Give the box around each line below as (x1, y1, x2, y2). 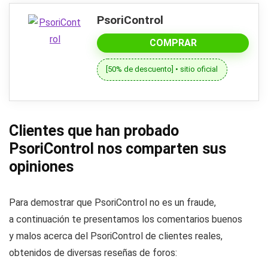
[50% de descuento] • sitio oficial (106, 65, 218, 74)
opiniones (9, 157, 74, 175)
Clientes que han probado (9, 121, 179, 139)
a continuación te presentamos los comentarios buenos (9, 213, 242, 225)
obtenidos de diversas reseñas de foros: (9, 246, 177, 258)
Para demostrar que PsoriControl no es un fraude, (9, 196, 216, 208)
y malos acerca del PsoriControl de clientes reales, (9, 230, 223, 242)
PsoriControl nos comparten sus (9, 139, 226, 157)
